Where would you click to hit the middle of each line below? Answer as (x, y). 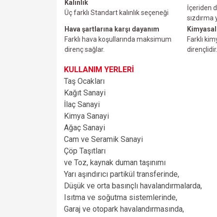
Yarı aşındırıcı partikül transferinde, (122, 174)
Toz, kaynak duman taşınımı (120, 163)
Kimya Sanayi (86, 116)
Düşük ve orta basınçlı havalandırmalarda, (133, 186)
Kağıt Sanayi (85, 93)
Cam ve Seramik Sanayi (103, 139)
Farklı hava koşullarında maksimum (118, 39)
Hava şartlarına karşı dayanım (112, 29)
